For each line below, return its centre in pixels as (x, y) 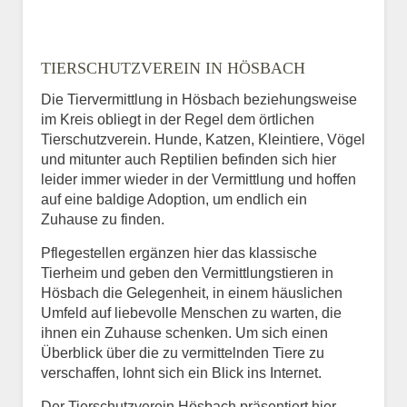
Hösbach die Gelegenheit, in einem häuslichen (192, 293)
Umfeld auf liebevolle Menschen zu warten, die (191, 313)
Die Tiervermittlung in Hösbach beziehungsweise (199, 100)
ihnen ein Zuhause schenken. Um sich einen (184, 333)
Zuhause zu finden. (103, 220)
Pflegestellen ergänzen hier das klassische (179, 253)
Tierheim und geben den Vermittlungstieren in (187, 273)
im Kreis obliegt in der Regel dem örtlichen (178, 120)
